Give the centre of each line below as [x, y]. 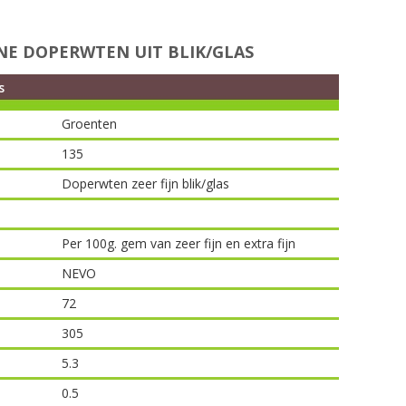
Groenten [90, 124]
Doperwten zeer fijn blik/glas [146, 184]
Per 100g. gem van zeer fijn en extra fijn [179, 243]
